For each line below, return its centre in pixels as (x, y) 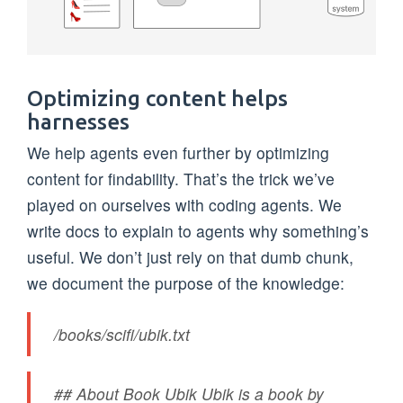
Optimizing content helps (157, 99)
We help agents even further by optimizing (178, 153)
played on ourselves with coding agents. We (184, 205)
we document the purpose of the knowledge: (186, 283)
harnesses (78, 122)
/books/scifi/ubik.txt (122, 334)
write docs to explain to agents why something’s (198, 231)
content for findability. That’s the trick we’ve (181, 179)
